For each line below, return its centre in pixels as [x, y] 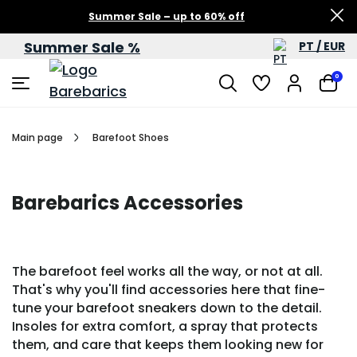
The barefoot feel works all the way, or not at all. [167, 271]
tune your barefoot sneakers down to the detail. [167, 308]
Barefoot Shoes [131, 138]
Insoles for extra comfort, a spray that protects [165, 326]
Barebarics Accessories [127, 203]
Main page [37, 138]
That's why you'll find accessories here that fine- [169, 290]
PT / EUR [322, 46]
